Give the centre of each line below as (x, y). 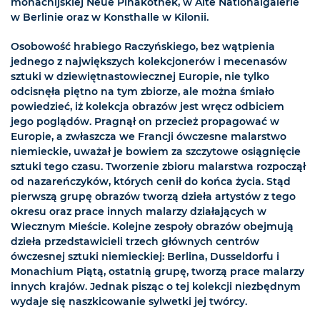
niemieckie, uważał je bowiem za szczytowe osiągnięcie (156, 152)
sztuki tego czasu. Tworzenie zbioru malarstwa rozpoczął (158, 167)
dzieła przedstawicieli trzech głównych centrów (135, 242)
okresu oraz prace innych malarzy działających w (139, 212)
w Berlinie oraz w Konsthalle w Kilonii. (110, 17)
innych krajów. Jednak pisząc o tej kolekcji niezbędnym (156, 287)
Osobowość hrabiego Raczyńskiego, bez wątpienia (143, 47)
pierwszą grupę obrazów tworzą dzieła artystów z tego (153, 197)
